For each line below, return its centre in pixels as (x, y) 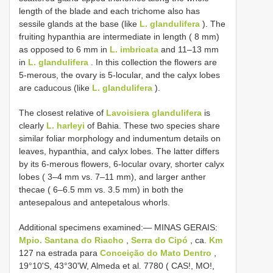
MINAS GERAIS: (186, 227)
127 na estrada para (59, 253)
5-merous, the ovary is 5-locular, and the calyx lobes (119, 75)
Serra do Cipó (161, 240)
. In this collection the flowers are (153, 62)
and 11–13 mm (189, 49)
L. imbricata (134, 49)
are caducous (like (55, 87)
